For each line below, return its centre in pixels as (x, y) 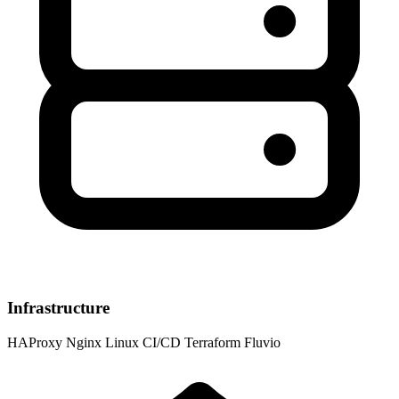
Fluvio (262, 342)
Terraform (212, 342)
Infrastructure (58, 308)
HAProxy (35, 342)
